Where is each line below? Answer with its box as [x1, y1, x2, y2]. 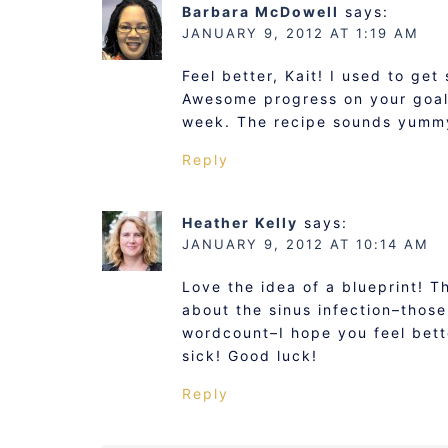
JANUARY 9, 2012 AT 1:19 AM [182, 25, 419, 41]
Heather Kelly [182, 214, 298, 231]
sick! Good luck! [182, 347, 318, 364]
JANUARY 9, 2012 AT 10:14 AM [182, 236, 429, 252]
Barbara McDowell [182, 3, 339, 20]
